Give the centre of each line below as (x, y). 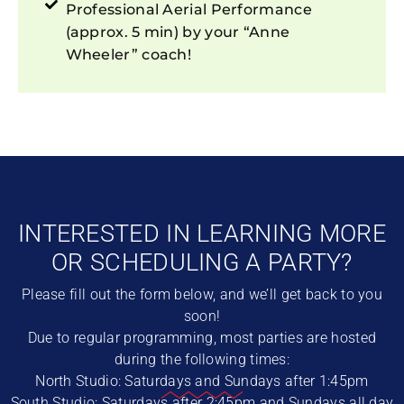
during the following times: (202, 360)
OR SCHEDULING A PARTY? (202, 263)
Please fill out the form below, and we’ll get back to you (202, 295)
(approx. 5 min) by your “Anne (178, 32)
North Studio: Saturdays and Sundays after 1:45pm (202, 381)
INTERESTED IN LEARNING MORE (202, 234)
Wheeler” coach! (129, 55)
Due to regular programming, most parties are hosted (202, 338)
